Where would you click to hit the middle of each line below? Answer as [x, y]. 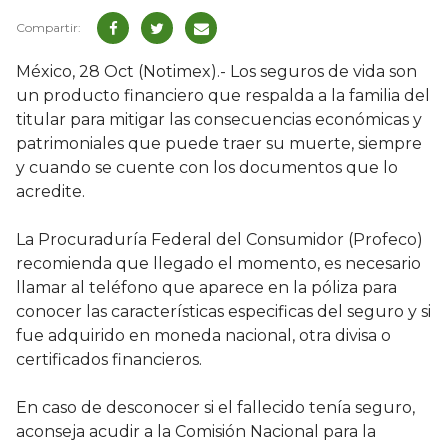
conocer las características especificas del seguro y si [223, 312]
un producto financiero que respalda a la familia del [223, 96]
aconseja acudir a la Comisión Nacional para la [196, 432]
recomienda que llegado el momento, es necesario [218, 264]
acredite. [50, 192]
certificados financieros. [109, 360]
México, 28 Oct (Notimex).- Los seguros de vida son [216, 72]
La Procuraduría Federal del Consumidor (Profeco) [219, 240]
